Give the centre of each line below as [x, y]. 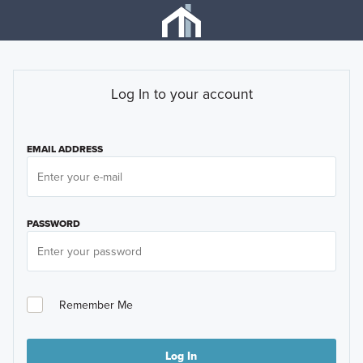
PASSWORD [53, 224]
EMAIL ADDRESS [64, 149]
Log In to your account [181, 94]
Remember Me [96, 305]
